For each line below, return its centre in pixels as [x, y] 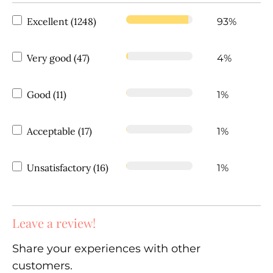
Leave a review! [54, 222]
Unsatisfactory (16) [68, 167]
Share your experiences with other [106, 248]
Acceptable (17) [59, 131]
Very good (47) [58, 58]
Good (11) [47, 94]
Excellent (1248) [62, 21]
